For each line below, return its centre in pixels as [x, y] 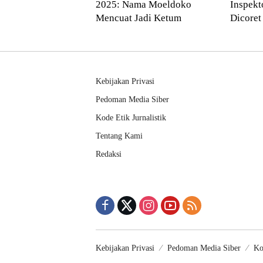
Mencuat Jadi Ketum [139, 18]
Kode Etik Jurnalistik [131, 118]
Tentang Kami [119, 136]
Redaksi [109, 154]
